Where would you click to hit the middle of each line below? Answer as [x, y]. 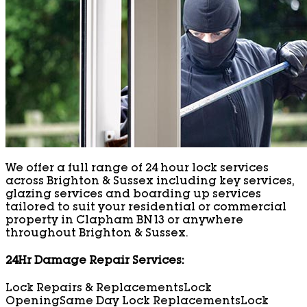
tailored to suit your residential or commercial [146, 208]
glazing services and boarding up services [133, 195]
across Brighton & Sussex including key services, [150, 182]
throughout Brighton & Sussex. [97, 234]
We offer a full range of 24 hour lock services [137, 169]
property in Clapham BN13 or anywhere [124, 221]
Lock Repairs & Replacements [95, 290]
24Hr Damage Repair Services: [95, 262]
